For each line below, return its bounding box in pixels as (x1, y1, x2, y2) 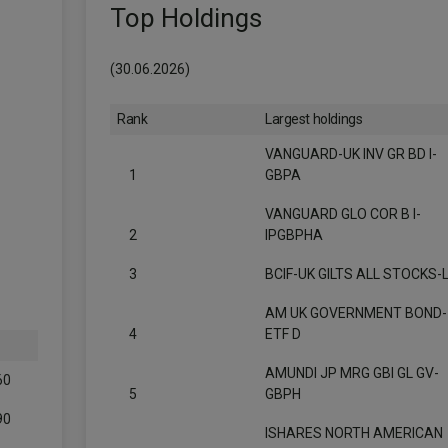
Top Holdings (110, 3, 262, 33)
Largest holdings (265, 111, 363, 127)
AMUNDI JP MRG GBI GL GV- (265, 365, 439, 381)
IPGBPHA (265, 227, 323, 243)
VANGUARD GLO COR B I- (265, 206, 421, 222)
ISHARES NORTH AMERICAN (265, 425, 443, 441)
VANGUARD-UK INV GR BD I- (265, 146, 437, 162)
